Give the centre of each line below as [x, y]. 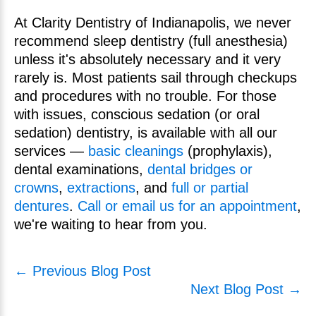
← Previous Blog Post [83, 271]
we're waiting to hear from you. [111, 224]
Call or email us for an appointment [187, 206]
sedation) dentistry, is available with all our [146, 133]
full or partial [210, 188]
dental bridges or [200, 169]
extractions [101, 188]
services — [51, 151]
